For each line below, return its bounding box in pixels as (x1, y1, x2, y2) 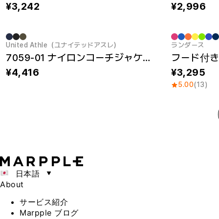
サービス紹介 (20, 197, 68, 207)
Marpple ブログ (20, 208, 79, 218)
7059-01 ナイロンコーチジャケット (143, 52, 150, 64)
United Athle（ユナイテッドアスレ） (6, 41, 120, 49)
